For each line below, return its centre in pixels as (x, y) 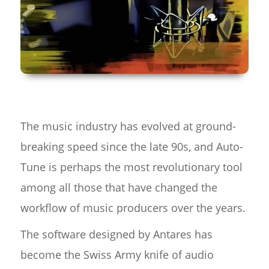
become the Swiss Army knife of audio (117, 255)
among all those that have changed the (119, 188)
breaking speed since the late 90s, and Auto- (131, 147)
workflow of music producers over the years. (133, 208)
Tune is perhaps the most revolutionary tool (131, 167)
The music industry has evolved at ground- (128, 126)
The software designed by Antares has (116, 234)
